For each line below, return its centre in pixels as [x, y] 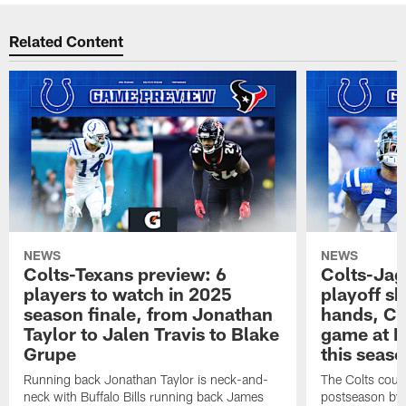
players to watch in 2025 [128, 294]
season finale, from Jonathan [149, 314]
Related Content [67, 41]
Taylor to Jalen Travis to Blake [152, 334]
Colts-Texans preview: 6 [126, 274]
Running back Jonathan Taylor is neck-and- [146, 380]
